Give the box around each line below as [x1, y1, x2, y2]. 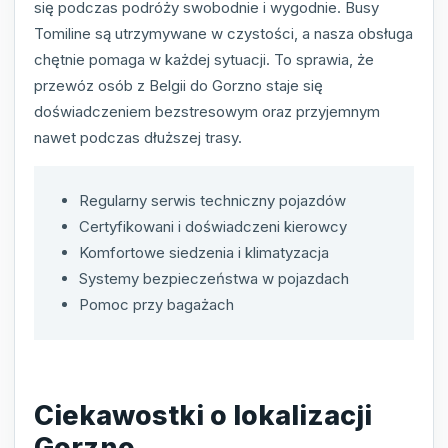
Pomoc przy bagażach [79, 295, 234, 315]
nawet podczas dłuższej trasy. [34, 128, 242, 148]
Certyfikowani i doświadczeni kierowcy [79, 217, 347, 237]
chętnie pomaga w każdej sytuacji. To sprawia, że [34, 50, 374, 70]
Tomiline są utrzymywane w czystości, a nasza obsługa [34, 24, 413, 44]
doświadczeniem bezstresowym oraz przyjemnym [34, 102, 380, 122]
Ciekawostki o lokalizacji [34, 398, 372, 432]
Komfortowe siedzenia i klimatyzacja [79, 243, 329, 263]
